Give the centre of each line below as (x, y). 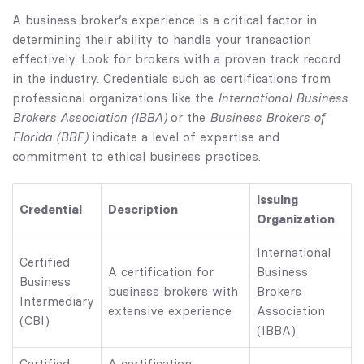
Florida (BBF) (50, 137)
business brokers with (173, 292)
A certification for (161, 272)
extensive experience (170, 311)
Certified (45, 262)
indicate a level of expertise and (184, 137)
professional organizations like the (115, 98)
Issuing (277, 199)
